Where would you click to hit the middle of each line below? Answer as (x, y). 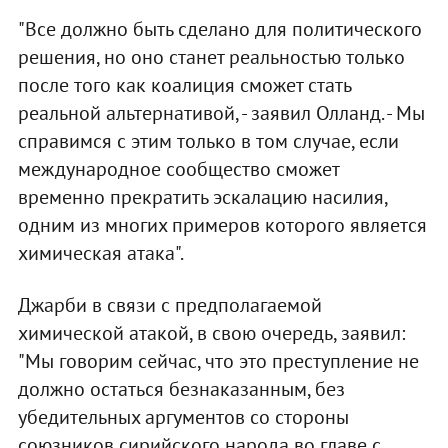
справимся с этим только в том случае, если (208, 141)
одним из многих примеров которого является (222, 225)
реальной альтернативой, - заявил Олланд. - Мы (221, 113)
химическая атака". (100, 253)
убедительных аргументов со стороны (183, 417)
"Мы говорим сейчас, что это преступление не (218, 361)
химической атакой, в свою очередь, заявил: (211, 333)
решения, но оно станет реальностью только (211, 57)
